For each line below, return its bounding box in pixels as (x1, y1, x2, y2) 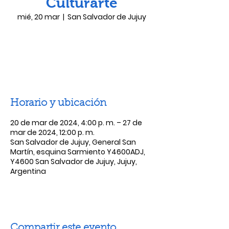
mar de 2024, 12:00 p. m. (10, 127, 95, 138)
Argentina (10, 166, 46, 176)
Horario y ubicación (10, 98, 106, 108)
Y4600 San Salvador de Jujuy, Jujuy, (10, 156, 137, 167)
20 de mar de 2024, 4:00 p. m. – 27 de (10, 118, 142, 128)
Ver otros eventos (48, 56, 116, 66)
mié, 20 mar (17, 12, 60, 22)
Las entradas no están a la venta (21, 44, 143, 54)
